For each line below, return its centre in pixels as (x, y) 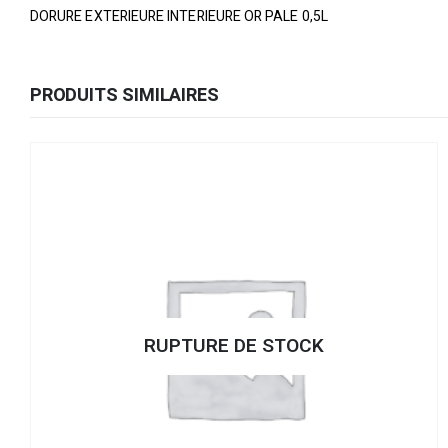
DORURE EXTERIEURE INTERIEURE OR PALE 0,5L (179, 17)
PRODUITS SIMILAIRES (124, 96)
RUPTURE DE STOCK (234, 345)
